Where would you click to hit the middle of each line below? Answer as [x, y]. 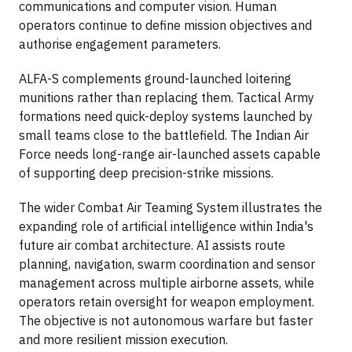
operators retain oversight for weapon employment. [167, 302]
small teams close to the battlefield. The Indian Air [164, 136]
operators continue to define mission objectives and [165, 26]
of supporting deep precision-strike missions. [146, 173]
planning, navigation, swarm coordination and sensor [167, 264]
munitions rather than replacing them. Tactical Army [167, 98]
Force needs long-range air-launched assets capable [170, 154]
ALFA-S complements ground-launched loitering [155, 79]
